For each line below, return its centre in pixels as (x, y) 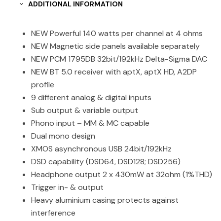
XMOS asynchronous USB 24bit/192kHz (101, 148)
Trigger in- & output (67, 187)
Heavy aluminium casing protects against (105, 200)
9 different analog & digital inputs (91, 97)
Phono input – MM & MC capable (90, 123)
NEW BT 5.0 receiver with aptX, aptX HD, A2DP (114, 72)
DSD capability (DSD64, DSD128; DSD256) (106, 161)
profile (43, 84)
